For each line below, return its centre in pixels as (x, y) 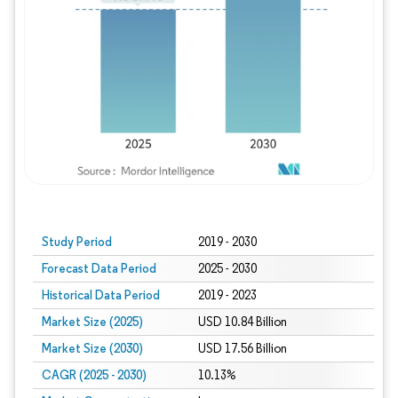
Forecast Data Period (99, 268)
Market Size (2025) (92, 322)
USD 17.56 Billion (242, 349)
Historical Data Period (101, 295)
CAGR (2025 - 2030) (94, 375)
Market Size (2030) (92, 348)
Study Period (77, 242)
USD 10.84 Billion (242, 322)
